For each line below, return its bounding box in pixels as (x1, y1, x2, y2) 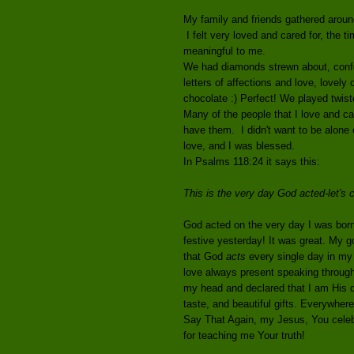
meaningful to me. (183, 44, 265, 57)
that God (183, 250, 226, 262)
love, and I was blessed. (183, 139, 295, 152)
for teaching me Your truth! (183, 329, 305, 341)
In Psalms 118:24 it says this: (183, 155, 320, 168)
